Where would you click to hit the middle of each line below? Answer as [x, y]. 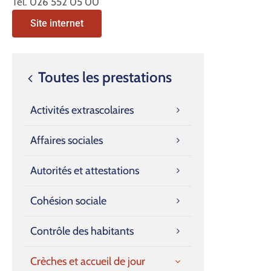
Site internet [57, 23]
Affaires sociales [67, 140]
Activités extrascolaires [82, 110]
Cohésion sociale [68, 201]
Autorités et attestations [85, 170]
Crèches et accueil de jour [88, 261]
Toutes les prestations [103, 77]
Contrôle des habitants [82, 231]
